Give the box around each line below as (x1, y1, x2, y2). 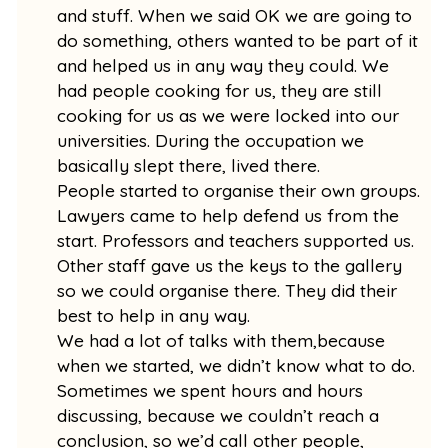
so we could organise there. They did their (57, 279, 398, 301)
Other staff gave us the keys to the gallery (57, 254, 403, 276)
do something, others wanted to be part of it (57, 29, 419, 51)
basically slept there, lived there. (57, 154, 321, 176)
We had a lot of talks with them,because (57, 329, 386, 351)
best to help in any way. (57, 304, 256, 326)
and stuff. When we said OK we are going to (57, 4, 413, 26)
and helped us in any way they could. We (57, 54, 390, 76)
